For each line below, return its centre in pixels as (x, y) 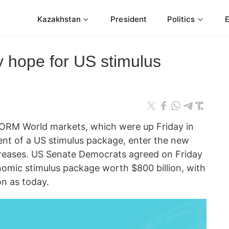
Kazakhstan (59, 19)
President (129, 19)
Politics (181, 19)
